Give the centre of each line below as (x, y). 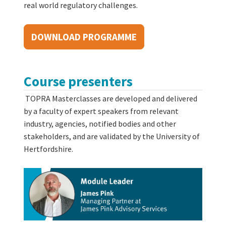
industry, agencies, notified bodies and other (100, 123)
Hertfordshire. (48, 149)
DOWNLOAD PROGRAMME (84, 37)
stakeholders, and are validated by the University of (112, 136)
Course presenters (78, 81)
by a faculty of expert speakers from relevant (101, 111)
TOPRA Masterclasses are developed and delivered (111, 98)
